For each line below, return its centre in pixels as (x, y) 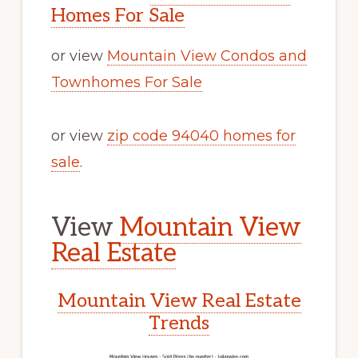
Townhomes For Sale (126, 82)
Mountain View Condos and (207, 56)
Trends (179, 323)
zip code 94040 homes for (201, 135)
